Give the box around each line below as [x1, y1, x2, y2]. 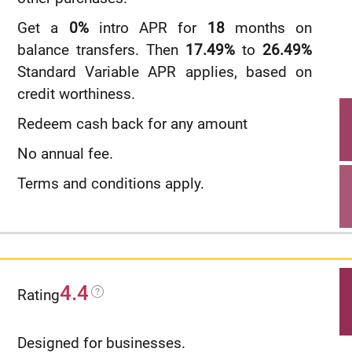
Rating [17, 286, 60, 304]
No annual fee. [17, 145, 113, 163]
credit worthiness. [17, 85, 135, 103]
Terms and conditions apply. [17, 174, 204, 192]
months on [224, 19, 312, 37]
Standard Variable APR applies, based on [17, 63, 312, 81]
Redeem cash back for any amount [17, 115, 247, 133]
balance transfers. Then [17, 41, 185, 59]
